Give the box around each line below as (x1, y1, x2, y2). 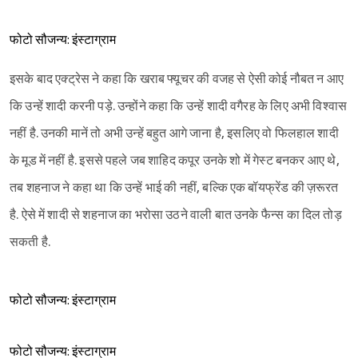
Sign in (176, 72, 209, 85)
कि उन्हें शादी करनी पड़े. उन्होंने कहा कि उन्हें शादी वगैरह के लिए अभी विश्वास (10, 99, 348, 115)
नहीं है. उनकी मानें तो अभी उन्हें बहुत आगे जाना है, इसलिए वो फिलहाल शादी (10, 126, 339, 142)
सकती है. (10, 235, 51, 251)
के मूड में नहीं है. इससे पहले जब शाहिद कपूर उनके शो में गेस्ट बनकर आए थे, (10, 153, 340, 169)
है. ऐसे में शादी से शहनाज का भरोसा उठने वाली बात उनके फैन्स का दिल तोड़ (10, 208, 342, 224)
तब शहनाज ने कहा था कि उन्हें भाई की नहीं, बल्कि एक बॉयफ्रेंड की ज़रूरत (10, 181, 339, 197)
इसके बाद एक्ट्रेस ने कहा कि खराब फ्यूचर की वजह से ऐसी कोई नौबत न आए (10, 72, 344, 88)
